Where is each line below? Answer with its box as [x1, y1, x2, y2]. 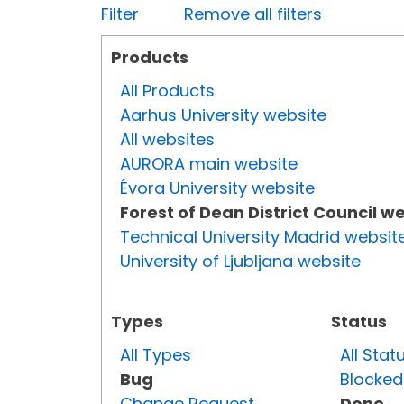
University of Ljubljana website [120, 250, 361, 273]
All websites [120, 128, 215, 151]
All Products [120, 79, 215, 103]
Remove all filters [184, 3, 322, 26]
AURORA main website [120, 152, 298, 176]
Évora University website [120, 177, 315, 200]
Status [331, 310, 387, 334]
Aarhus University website [120, 104, 326, 127]
